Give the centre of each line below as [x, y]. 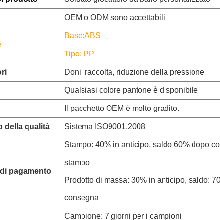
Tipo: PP [79, 54]
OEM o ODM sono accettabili [115, 17]
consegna [82, 198]
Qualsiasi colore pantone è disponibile [131, 90]
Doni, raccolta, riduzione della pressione [134, 72]
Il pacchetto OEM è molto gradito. [122, 108]
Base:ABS [82, 36]
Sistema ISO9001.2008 [105, 126]
